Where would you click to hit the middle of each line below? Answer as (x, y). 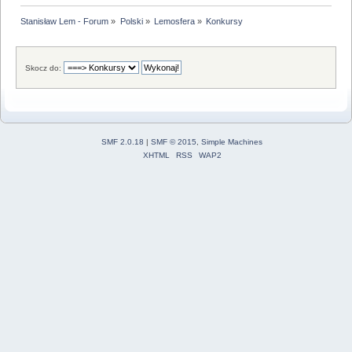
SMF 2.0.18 (123, 141)
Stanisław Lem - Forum (65, 21)
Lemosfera (174, 21)
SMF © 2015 (174, 141)
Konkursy (225, 21)
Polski (131, 21)
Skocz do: (44, 68)
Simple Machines (232, 141)
